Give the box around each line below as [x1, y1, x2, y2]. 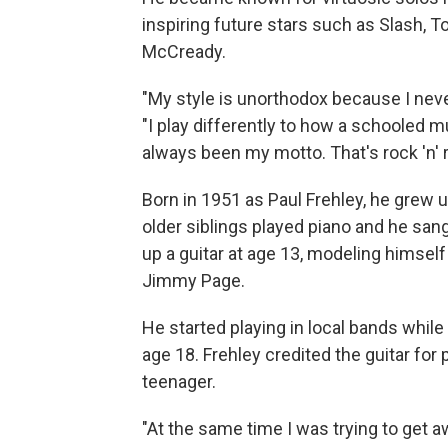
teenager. [142, 371, 216, 392]
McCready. [142, 41, 226, 62]
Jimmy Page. [142, 270, 245, 291]
